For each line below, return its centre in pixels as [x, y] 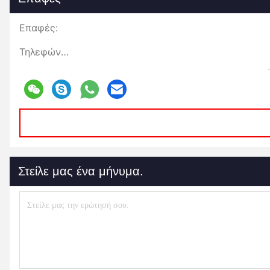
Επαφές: [39, 28]
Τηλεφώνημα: [65, 52]
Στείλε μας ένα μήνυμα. [81, 171]
